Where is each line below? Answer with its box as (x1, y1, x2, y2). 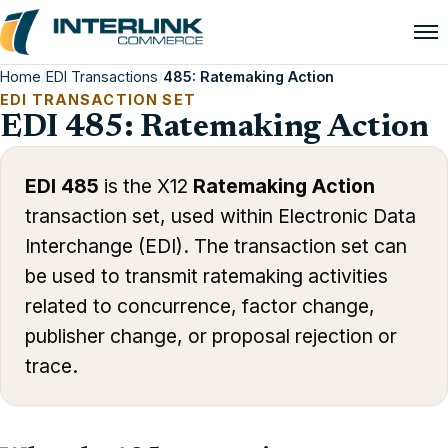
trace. (25, 354, 78, 378)
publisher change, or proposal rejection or (25, 324, 397, 348)
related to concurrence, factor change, (25, 294, 375, 318)
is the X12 (99, 174, 193, 198)
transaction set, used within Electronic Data (25, 204, 416, 228)
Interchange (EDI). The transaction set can (25, 234, 407, 258)
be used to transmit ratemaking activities (25, 264, 388, 288)
